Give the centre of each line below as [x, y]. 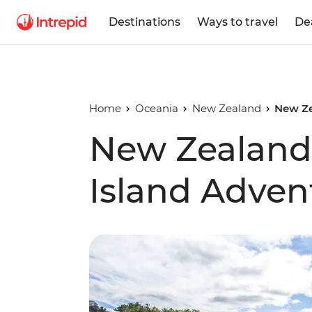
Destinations [145, 22]
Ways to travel [237, 22]
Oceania [156, 108]
